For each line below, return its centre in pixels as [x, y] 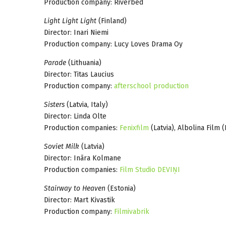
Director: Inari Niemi [76, 32]
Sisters [54, 104]
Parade [55, 63]
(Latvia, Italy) [86, 104]
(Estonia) [121, 188]
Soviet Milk [62, 146]
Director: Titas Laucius [79, 74]
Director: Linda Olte [75, 116]
